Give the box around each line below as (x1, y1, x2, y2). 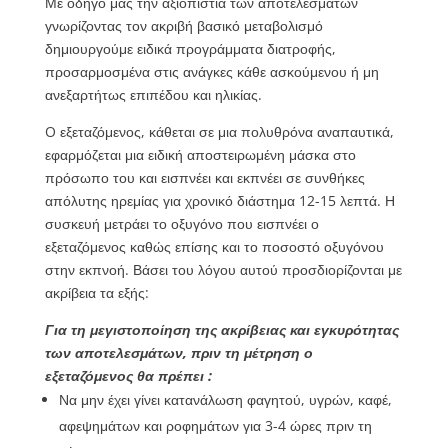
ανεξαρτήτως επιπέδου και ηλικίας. (44, 85, 262, 105)
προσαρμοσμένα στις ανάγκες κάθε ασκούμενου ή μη (44, 62, 379, 82)
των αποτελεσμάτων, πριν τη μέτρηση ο (44, 343, 313, 363)
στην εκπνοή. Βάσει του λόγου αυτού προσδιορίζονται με (44, 260, 402, 280)
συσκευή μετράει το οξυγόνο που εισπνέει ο (44, 214, 319, 234)
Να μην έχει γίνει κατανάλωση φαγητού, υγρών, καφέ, (58, 390, 392, 410)
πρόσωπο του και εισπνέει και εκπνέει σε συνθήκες (44, 168, 365, 188)
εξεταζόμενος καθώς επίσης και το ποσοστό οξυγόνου (44, 237, 384, 257)
